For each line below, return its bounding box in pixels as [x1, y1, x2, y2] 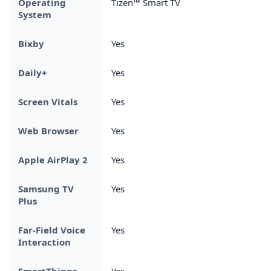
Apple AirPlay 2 [18, 153, 88, 166]
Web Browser [18, 124, 79, 137]
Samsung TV [18, 182, 74, 195]
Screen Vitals [18, 95, 77, 108]
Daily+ [18, 66, 47, 79]
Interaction [18, 235, 71, 248]
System [18, 8, 51, 21]
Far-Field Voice [18, 223, 85, 236]
